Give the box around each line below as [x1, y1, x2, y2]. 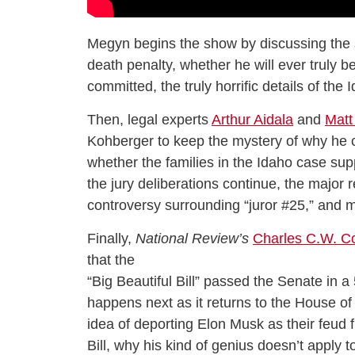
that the [87, 252, 135, 269]
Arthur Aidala [212, 112, 293, 128]
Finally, [87, 231, 136, 247]
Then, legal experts [87, 112, 212, 128]
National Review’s [136, 231, 249, 247]
